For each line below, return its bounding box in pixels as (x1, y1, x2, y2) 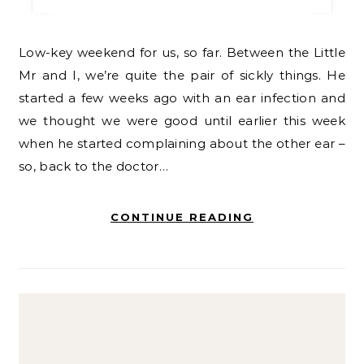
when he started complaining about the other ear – (19, 136, 345, 151)
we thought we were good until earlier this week (19, 113, 345, 128)
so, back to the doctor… (19, 158, 168, 174)
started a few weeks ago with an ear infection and (19, 90, 345, 106)
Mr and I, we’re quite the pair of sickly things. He (19, 67, 345, 83)
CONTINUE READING (110, 210, 253, 223)
